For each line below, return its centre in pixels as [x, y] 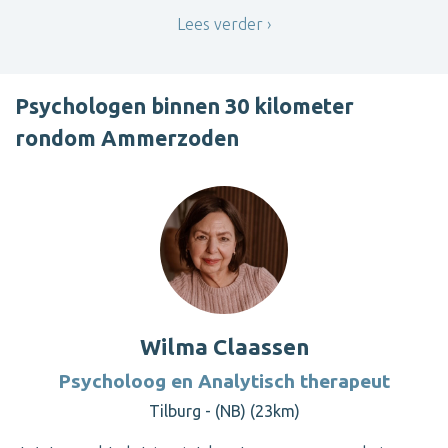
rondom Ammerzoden [127, 138]
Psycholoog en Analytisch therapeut [224, 381]
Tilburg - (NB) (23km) [224, 411]
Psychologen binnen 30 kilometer [184, 106]
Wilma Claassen [224, 347]
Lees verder [220, 23]
